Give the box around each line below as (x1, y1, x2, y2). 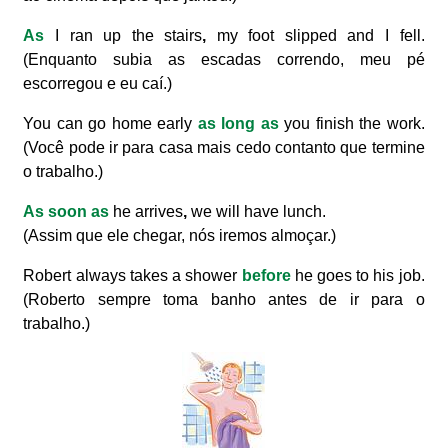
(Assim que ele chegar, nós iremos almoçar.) (23, 226, 337, 244)
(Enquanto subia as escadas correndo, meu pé (23, 50, 425, 68)
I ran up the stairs (44, 26, 203, 44)
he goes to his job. (290, 266, 425, 284)
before (241, 266, 291, 284)
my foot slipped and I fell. (206, 26, 425, 44)
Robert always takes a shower (23, 266, 242, 284)
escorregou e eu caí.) (23, 74, 173, 92)
